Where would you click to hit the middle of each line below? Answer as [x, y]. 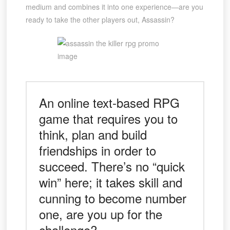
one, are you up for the [100, 214]
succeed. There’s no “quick [112, 166]
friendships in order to [97, 150]
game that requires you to [108, 119]
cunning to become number [112, 198]
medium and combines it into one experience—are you [114, 7]
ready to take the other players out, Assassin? [100, 20]
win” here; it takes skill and [110, 182]
